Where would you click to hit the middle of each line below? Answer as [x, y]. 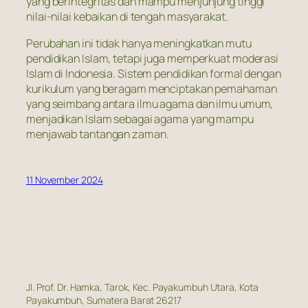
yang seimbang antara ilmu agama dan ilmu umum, [150, 103]
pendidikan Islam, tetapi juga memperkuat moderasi [153, 58]
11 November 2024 [65, 179]
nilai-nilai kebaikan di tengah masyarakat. [127, 17]
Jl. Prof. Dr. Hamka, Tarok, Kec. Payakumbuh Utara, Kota [142, 287]
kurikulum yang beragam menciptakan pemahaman [152, 88]
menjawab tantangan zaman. [98, 134]
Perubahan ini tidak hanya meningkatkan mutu [139, 43]
